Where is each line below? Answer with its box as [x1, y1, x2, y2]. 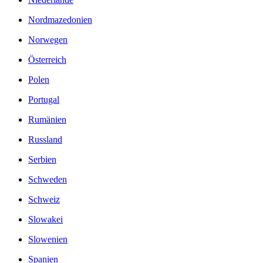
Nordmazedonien [28, 15, 92, 25]
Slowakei [28, 214, 63, 225]
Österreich [28, 55, 66, 65]
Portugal [28, 95, 59, 105]
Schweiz [28, 194, 60, 205]
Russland [28, 134, 62, 145]
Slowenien [28, 234, 68, 245]
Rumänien [28, 114, 66, 125]
